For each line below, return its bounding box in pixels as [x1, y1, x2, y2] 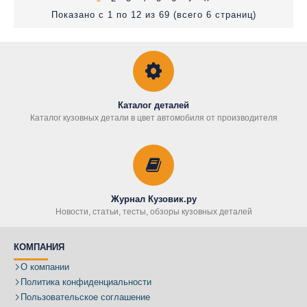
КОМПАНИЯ [14, 242, 64, 252]
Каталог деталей [118, 100, 189, 110]
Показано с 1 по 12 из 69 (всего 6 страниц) [51, 9, 256, 20]
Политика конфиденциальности [21, 277, 151, 287]
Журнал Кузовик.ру [110, 194, 197, 204]
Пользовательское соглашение [21, 292, 150, 302]
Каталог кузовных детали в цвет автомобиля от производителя [29, 113, 278, 123]
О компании [21, 262, 69, 272]
